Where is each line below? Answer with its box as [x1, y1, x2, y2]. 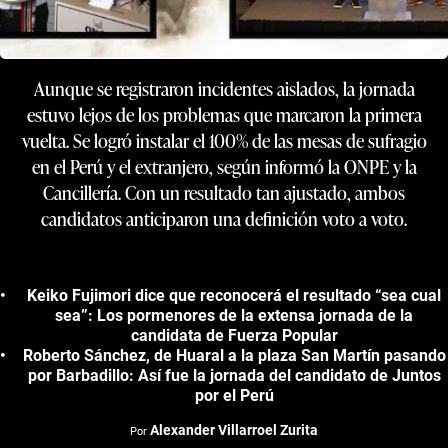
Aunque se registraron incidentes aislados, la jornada [33, 75, 415, 101]
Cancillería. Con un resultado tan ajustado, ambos [43, 179, 405, 205]
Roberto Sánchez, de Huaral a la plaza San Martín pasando [22, 345, 446, 365]
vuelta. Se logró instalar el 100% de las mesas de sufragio [21, 127, 427, 153]
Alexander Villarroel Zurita [150, 421, 318, 438]
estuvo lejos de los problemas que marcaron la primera [26, 101, 422, 127]
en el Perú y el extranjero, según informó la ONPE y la [31, 153, 417, 179]
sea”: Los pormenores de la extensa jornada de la [55, 305, 413, 325]
